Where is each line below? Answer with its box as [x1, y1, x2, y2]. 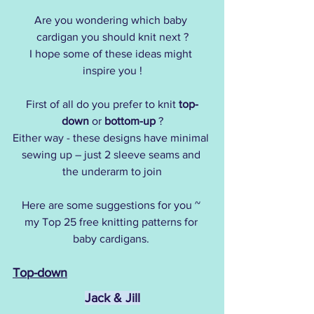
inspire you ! [82, 64, 142, 77]
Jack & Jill [84, 291, 140, 306]
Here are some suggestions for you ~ [21, 199, 200, 212]
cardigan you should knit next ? [36, 31, 189, 43]
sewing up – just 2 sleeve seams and [21, 149, 203, 161]
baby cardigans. [72, 233, 152, 245]
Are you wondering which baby [34, 14, 190, 27]
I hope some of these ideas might [29, 48, 195, 60]
